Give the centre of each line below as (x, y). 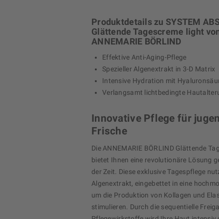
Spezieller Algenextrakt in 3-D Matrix (159, 69)
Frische (109, 131)
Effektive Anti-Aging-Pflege (144, 57)
